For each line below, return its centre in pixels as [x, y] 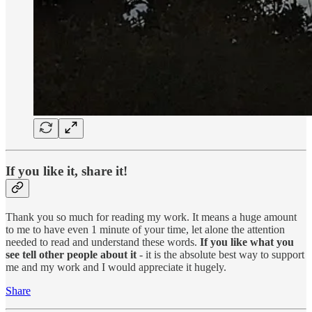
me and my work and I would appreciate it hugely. [116, 267]
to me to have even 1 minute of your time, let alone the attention [145, 229]
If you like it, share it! [67, 171]
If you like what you [247, 242]
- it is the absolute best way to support [220, 254]
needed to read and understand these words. [103, 242]
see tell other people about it [71, 254]
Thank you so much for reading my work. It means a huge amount [151, 217]
